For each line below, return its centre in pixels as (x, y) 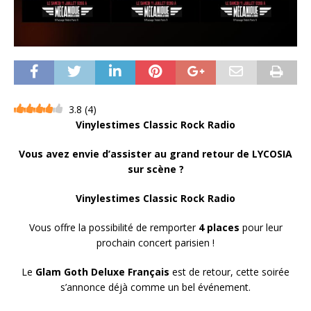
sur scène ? (155, 169)
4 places (219, 228)
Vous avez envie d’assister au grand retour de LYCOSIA (155, 154)
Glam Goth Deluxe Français (102, 272)
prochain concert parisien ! (155, 243)
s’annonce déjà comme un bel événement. (155, 287)
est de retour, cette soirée (229, 272)
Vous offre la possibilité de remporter (114, 228)
